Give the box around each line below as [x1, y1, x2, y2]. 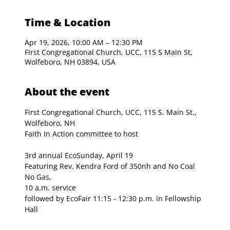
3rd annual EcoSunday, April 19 [25, 150, 133, 161]
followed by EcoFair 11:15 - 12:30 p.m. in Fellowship [25, 194, 203, 204]
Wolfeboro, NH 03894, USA [25, 57, 116, 67]
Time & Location [25, 15, 110, 30]
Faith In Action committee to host [25, 129, 138, 139]
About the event [25, 85, 109, 99]
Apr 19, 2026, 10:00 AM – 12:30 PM [25, 37, 143, 48]
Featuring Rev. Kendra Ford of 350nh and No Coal [25, 161, 197, 171]
